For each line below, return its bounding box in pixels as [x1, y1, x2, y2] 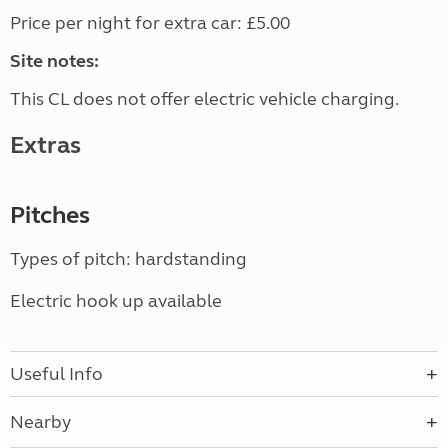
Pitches [10, 201, 90, 231]
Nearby [10, 411, 71, 434]
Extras [10, 131, 81, 161]
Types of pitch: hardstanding [10, 248, 247, 271]
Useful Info [10, 363, 103, 386]
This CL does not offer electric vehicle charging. [10, 88, 402, 111]
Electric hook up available [10, 290, 222, 313]
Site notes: [10, 50, 99, 73]
